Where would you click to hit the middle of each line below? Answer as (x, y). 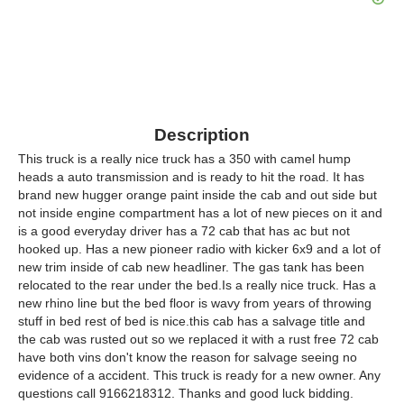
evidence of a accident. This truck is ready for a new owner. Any (199, 375)
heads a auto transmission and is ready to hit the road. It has (191, 177)
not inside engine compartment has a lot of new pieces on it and (200, 213)
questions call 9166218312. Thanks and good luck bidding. (186, 393)
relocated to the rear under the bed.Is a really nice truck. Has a (197, 285)
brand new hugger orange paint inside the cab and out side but (197, 195)
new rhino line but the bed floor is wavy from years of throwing (195, 303)
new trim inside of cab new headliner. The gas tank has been (191, 267)
